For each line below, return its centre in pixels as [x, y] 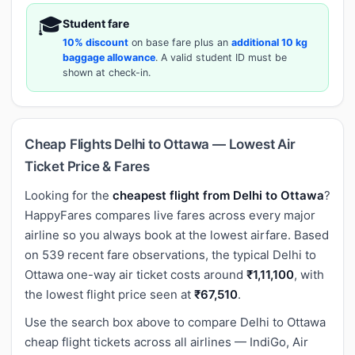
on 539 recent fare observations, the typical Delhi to [170, 254]
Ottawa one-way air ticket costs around [136, 274]
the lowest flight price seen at [109, 294]
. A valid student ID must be [221, 57]
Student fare [96, 23]
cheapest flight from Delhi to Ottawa [218, 195]
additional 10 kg [269, 42]
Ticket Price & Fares [88, 166]
